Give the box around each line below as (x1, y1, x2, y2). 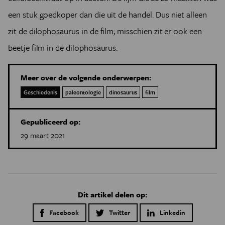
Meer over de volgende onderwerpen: (21, 72, 151, 83)
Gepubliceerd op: (21, 116, 80, 128)
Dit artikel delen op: (78, 189, 147, 200)
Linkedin (159, 207, 185, 218)
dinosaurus (109, 88, 137, 97)
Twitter (108, 207, 130, 218)
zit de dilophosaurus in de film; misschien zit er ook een (8, 25, 202, 38)
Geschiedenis (24, 88, 57, 97)
